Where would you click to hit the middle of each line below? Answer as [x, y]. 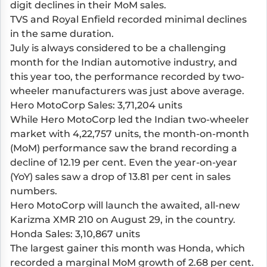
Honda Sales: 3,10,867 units [75, 234]
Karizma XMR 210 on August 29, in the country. [123, 219]
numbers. [34, 191]
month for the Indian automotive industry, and [124, 62]
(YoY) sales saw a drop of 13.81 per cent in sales [120, 176]
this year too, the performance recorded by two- [127, 76]
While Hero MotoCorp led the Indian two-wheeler [130, 119]
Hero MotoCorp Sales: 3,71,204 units [96, 105]
